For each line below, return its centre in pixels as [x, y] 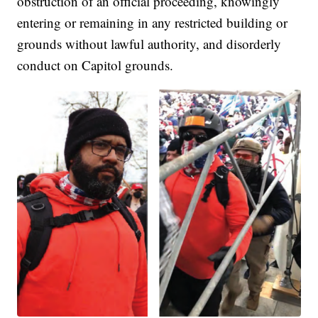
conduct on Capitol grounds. [95, 65]
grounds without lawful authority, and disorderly [149, 43]
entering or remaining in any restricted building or [153, 22]
